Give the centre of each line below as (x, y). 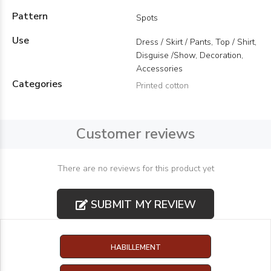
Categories (37, 84)
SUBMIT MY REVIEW (142, 204)
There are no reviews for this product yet (135, 168)
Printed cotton (162, 86)
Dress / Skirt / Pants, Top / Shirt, (196, 42)
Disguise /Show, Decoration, (190, 55)
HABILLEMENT (135, 247)
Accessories (159, 69)
